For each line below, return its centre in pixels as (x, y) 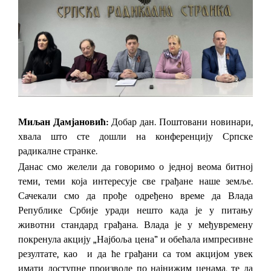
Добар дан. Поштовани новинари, (181, 122)
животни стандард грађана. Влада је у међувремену (135, 225)
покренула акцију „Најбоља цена (86, 239)
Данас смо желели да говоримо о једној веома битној (135, 167)
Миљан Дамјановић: (63, 122)
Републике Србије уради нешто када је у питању (135, 210)
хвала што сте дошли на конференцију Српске (135, 136)
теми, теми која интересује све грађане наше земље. (135, 181)
